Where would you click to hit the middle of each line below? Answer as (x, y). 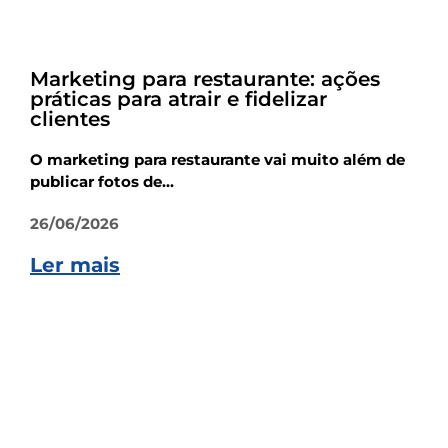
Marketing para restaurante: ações (205, 78)
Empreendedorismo (107, 37)
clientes (73, 118)
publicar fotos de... (102, 181)
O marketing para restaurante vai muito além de (217, 159)
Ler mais (75, 264)
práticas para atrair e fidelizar (178, 98)
